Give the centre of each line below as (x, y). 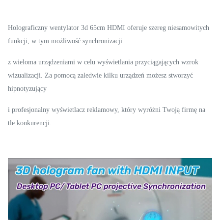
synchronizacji (102, 41)
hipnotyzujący (27, 88)
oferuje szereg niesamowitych (168, 27)
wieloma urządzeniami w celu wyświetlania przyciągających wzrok (105, 62)
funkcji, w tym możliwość (45, 41)
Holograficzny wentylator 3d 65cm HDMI (68, 27)
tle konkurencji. (30, 123)
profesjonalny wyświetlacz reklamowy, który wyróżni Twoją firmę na (109, 110)
